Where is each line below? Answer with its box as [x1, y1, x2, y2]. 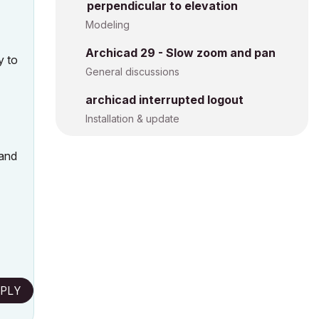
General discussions [85, 66, 179, 78]
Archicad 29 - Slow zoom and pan [85, 46, 276, 60]
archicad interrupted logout [85, 93, 244, 107]
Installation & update [85, 113, 179, 125]
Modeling [85, 19, 130, 31]
